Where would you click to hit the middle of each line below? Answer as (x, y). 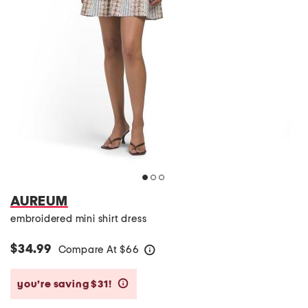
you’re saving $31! (66, 284)
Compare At (89, 250)
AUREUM (39, 201)
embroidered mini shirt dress (79, 219)
